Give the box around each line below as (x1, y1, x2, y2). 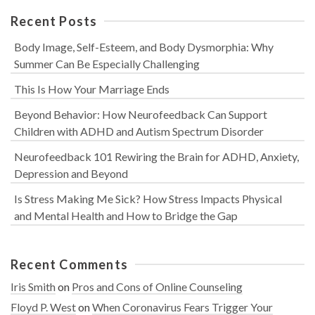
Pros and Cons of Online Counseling (72, 280, 243, 294)
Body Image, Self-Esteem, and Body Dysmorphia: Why (14, 40, 274, 54)
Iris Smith (11, 280, 56, 294)
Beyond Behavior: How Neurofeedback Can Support (14, 108, 267, 122)
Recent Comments (11, 257, 128, 273)
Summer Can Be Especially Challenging (14, 57, 200, 71)
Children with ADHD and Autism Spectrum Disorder (14, 124, 264, 139)
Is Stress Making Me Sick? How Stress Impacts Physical (14, 192, 282, 206)
